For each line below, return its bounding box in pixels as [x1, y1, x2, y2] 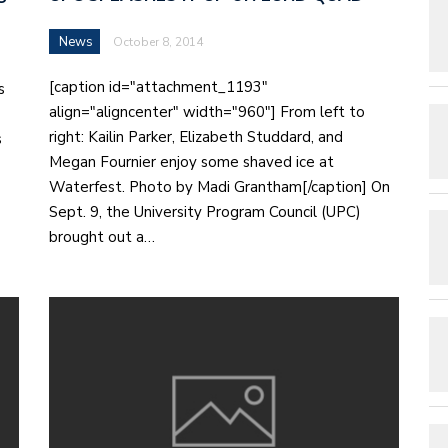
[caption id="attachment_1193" [49, 76, 268, 97]
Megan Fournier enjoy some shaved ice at [49, 151, 334, 172]
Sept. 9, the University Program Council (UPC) [49, 201, 361, 222]
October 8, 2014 [113, 33, 203, 50]
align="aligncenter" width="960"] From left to [49, 101, 365, 122]
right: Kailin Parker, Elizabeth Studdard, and [49, 126, 343, 147]
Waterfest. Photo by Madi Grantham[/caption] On [49, 176, 390, 197]
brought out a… [49, 226, 155, 247]
